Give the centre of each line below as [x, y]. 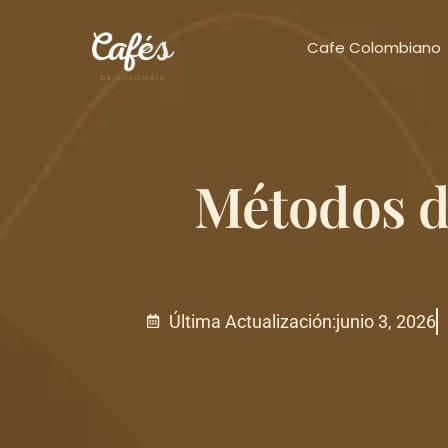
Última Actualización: [252, 321]
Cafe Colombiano [373, 47]
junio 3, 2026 [385, 321]
